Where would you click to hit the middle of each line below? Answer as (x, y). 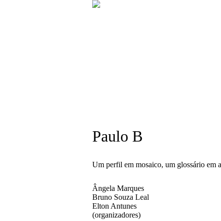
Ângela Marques (118, 188)
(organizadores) (116, 215)
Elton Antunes (114, 206)
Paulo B (117, 136)
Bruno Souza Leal (121, 197)
